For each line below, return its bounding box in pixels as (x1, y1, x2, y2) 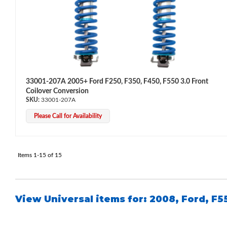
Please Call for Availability (34, 112, 102, 119)
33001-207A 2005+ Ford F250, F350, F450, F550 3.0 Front (26, 78, 208, 85)
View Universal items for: (15, 193, 149, 205)
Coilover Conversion (26, 87, 89, 95)
